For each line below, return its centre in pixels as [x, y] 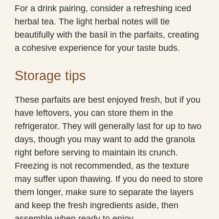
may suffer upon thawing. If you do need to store [109, 179]
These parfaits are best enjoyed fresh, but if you [108, 99]
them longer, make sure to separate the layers [104, 192]
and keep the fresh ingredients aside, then [97, 205]
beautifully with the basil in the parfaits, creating [107, 34]
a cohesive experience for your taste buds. [97, 48]
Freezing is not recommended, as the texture [102, 165]
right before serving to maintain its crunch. [96, 152]
